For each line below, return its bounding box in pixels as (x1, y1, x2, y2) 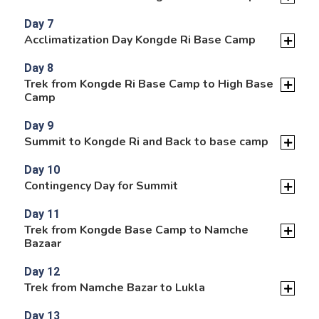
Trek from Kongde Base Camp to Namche (23, 221, 249, 238)
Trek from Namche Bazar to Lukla (23, 279, 205, 296)
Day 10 (23, 162, 60, 177)
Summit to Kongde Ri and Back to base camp (23, 133, 268, 150)
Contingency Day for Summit (23, 177, 178, 194)
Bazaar (23, 235, 61, 251)
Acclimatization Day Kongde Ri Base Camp (23, 31, 256, 48)
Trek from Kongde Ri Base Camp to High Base (23, 75, 273, 92)
